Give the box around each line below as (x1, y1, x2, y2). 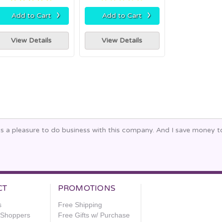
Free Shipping (57, 200, 102, 209)
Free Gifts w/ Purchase (57, 211, 130, 219)
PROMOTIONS (57, 183, 115, 193)
